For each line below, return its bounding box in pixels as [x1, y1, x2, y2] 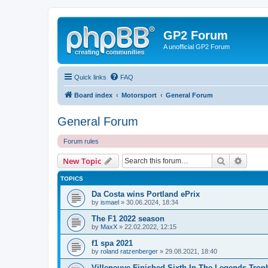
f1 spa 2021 [92, 238, 133, 248]
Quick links [74, 73, 106, 81]
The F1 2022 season [92, 214, 165, 223]
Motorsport [121, 91, 157, 99]
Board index [74, 91, 112, 99]
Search [226, 154, 251, 166]
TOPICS [60, 175, 83, 182]
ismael [100, 198, 119, 206]
